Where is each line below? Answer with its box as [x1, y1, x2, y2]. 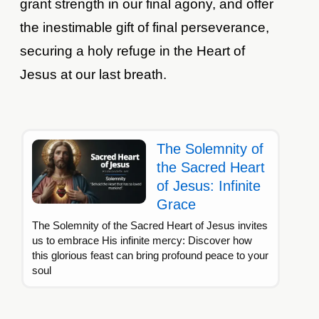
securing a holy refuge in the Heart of [20, 43, 246, 59]
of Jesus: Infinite [157, 178, 261, 194]
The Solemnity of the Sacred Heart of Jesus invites [32, 219, 268, 232]
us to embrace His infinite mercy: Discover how [32, 234, 253, 247]
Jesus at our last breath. [20, 67, 167, 83]
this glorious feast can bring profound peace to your [32, 249, 269, 262]
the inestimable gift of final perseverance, [20, 20, 270, 36]
